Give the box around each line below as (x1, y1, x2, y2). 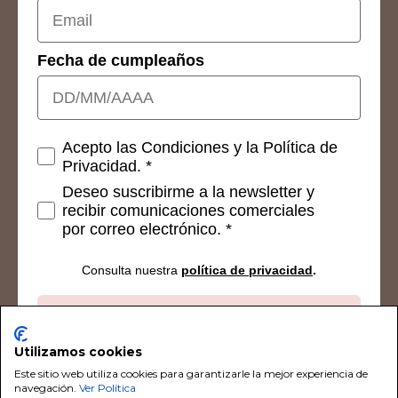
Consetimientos (36, 137, 156, 155)
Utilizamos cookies (14, 344, 142, 359)
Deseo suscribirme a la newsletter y (62, 183, 314, 202)
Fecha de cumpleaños (37, 52, 204, 70)
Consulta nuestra (82, 263, 181, 278)
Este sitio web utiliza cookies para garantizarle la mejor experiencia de (14, 366, 368, 380)
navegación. (14, 380, 79, 394)
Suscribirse (150, 310, 248, 330)
